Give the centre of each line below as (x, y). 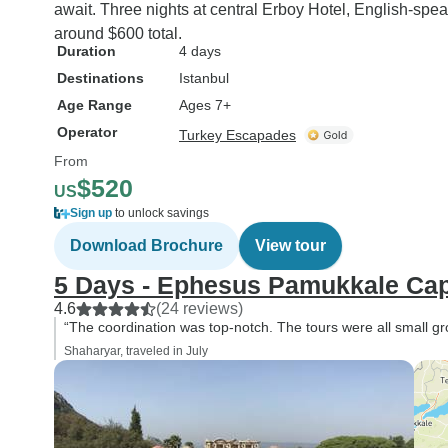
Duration (86, 51)
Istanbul (204, 78)
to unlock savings (160, 213)
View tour (290, 245)
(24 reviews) (199, 308)
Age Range (94, 105)
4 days (200, 51)
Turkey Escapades (237, 135)
